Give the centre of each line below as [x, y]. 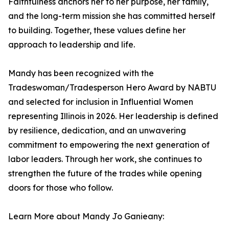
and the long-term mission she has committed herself [112, 16]
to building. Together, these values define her [97, 30]
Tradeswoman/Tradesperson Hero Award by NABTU [112, 87]
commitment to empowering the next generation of [109, 145]
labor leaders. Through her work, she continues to [105, 159]
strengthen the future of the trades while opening [105, 173]
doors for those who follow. [61, 188]
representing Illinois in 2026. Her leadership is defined [113, 116]
